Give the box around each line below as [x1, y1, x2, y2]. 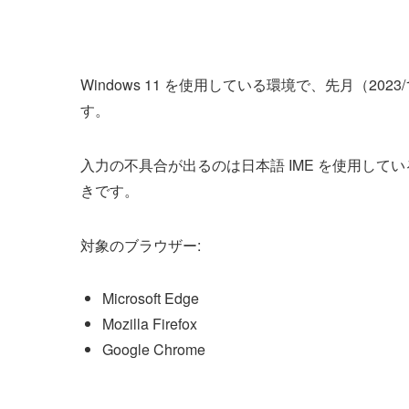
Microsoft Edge [102, 288, 199, 309]
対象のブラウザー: [80, 235, 201, 256]
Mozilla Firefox [102, 313, 197, 334]
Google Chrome [102, 339, 205, 360]
